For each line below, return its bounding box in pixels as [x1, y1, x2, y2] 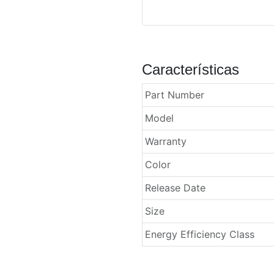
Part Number [145, 89, 204, 102]
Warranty [145, 135, 187, 148]
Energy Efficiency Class [145, 228, 254, 241]
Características [142, 61, 239, 78]
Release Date [145, 182, 206, 194]
